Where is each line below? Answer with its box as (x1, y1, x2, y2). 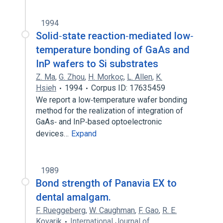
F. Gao (138, 206, 159, 215)
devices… (36, 129, 71, 138)
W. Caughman (89, 206, 135, 215)
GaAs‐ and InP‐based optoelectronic (36, 117, 162, 126)
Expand (71, 129, 97, 138)
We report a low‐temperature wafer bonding (36, 95, 187, 105)
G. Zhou (59, 72, 85, 82)
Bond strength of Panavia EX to (36, 177, 177, 189)
